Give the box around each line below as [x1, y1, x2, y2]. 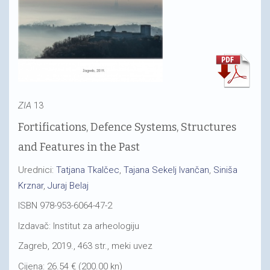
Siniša [213, 164, 237, 175]
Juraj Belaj [48, 180, 89, 191]
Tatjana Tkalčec [56, 164, 119, 175]
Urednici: [18, 164, 56, 175]
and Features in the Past [18, 140, 140, 154]
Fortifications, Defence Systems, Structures [18, 121, 236, 134]
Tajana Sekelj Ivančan [124, 164, 209, 175]
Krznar [18, 180, 43, 191]
